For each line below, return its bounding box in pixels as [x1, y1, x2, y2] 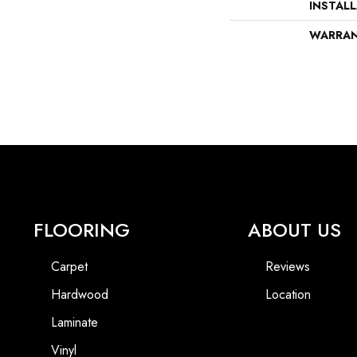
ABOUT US [248, 215, 342, 244]
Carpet [51, 257, 88, 276]
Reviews [265, 257, 311, 276]
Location [265, 284, 312, 304]
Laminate [51, 312, 98, 331]
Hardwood [51, 284, 108, 304]
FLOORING [33, 215, 130, 244]
